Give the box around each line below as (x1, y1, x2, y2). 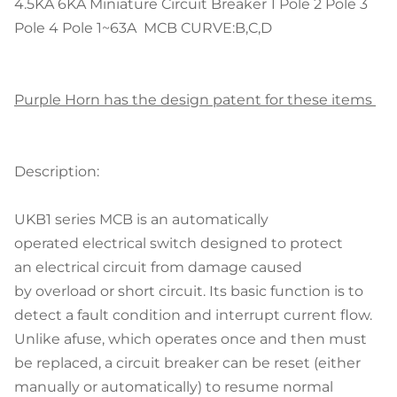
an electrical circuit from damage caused (14, 259, 302, 276)
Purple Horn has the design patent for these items (14, 91, 376, 108)
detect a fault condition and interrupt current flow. (14, 307, 372, 323)
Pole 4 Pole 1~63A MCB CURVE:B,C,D (14, 19, 272, 36)
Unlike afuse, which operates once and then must (14, 331, 367, 347)
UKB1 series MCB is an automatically (14, 211, 269, 228)
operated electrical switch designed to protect (14, 235, 343, 252)
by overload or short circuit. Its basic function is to (14, 283, 363, 300)
